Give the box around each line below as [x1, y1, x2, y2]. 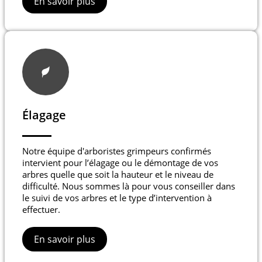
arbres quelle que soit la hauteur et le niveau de [22, 168, 213, 181]
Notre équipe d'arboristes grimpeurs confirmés [22, 145, 211, 157]
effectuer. [22, 204, 60, 216]
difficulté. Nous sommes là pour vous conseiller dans [22, 180, 235, 192]
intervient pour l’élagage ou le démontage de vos [22, 157, 218, 169]
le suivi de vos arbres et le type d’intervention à [22, 192, 212, 204]
